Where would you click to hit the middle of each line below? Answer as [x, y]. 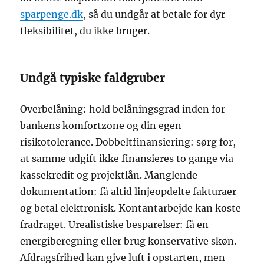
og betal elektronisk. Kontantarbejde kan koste [131, 208]
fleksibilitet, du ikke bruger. [85, 31]
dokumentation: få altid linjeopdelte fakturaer [128, 192]
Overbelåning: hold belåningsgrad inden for [123, 109]
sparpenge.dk [52, 14]
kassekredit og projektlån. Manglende [109, 175]
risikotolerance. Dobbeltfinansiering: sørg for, [128, 142]
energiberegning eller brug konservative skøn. [128, 241]
